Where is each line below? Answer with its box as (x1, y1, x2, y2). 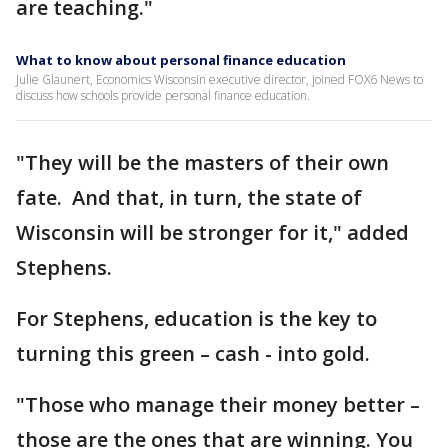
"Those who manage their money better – (16, 391, 420, 419)
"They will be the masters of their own (16, 149, 389, 177)
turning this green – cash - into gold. (16, 340, 375, 368)
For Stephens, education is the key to (16, 305, 377, 333)
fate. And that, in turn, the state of (16, 184, 362, 212)
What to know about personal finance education (16, 51, 346, 70)
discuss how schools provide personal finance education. (16, 87, 310, 105)
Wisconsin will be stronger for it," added (16, 219, 409, 247)
